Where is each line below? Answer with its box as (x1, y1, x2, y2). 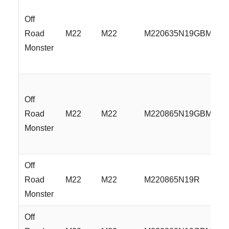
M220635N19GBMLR (144, 29, 223, 38)
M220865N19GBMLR (144, 109, 223, 118)
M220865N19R (144, 175, 200, 184)
